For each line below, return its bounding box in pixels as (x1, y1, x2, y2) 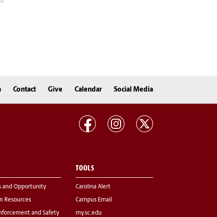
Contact (13, 86, 36, 93)
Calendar (75, 86, 102, 93)
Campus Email (76, 197, 112, 203)
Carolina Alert (76, 184, 110, 190)
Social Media (114, 86, 153, 93)
